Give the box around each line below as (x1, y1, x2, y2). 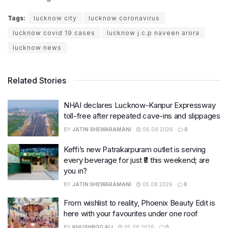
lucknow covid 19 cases (13, 29, 95, 37)
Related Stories (8, 75, 66, 86)
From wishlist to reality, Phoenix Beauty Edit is (64, 197, 215, 208)
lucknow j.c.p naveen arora (107, 29, 199, 37)
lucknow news (13, 44, 62, 52)
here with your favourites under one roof (64, 208, 198, 218)
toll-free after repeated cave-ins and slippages (64, 111, 220, 121)
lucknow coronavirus (89, 14, 160, 22)
